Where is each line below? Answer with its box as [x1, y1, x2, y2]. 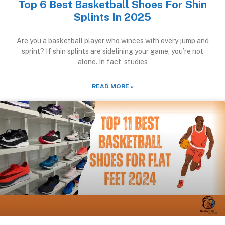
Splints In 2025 [74, 10, 151, 23]
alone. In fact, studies [77, 57, 148, 66]
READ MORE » [91, 82, 134, 90]
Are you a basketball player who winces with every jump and [16, 36, 209, 45]
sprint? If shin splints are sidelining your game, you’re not [22, 47, 203, 55]
